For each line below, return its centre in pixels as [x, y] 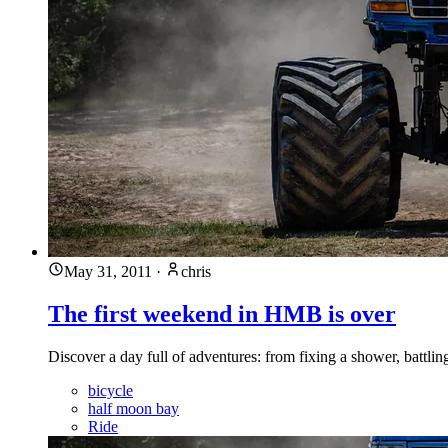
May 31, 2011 [108, 271]
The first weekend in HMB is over [222, 313]
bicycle [110, 390]
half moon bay [133, 408]
